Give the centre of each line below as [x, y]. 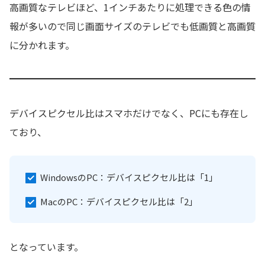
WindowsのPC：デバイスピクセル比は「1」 [129, 177]
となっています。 [46, 247]
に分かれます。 [42, 45]
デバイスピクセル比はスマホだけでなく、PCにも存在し [129, 113]
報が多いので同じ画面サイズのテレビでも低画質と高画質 [132, 26]
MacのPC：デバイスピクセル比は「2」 [119, 201]
